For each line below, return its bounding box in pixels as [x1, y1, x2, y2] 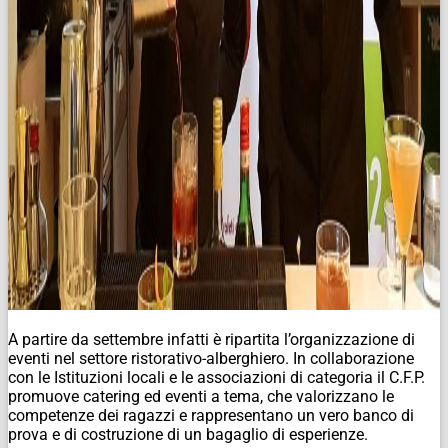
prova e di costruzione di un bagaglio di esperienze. [8, 424, 368, 444]
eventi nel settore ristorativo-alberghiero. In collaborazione [8, 348, 414, 368]
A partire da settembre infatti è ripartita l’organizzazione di [8, 329, 415, 349]
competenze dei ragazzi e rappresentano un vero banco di [8, 405, 414, 425]
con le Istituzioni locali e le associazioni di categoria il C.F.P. [8, 367, 425, 387]
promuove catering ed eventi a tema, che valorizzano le [8, 386, 394, 406]
